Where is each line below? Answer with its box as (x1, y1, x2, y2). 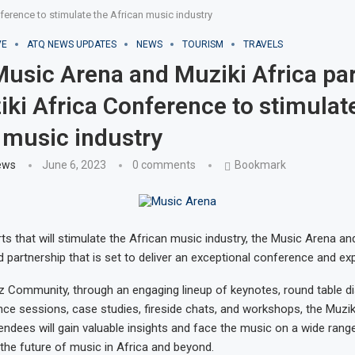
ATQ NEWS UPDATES (26, 39, 116, 50)
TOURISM (181, 39, 223, 50)
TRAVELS (242, 39, 283, 50)
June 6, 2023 (41, 158, 106, 172)
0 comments (132, 158, 196, 172)
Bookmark (234, 158, 286, 172)
